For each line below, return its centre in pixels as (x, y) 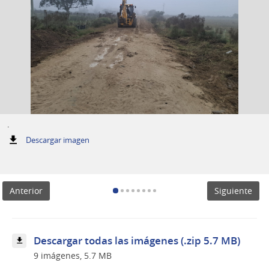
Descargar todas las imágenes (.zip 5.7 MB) (137, 241)
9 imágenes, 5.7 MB (72, 255)
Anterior (26, 191)
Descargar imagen (57, 140)
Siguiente (233, 191)
